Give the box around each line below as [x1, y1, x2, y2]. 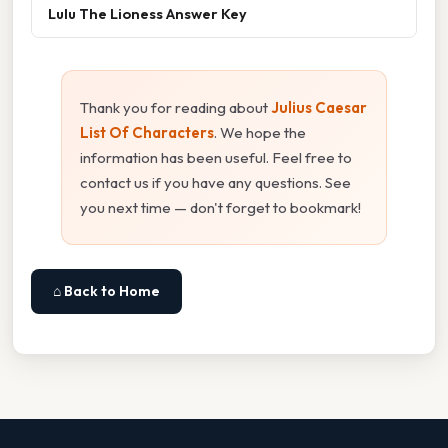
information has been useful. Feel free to [80, 147, 352, 167]
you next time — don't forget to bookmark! [80, 197, 361, 217]
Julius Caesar [271, 97, 367, 117]
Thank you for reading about [80, 97, 271, 117]
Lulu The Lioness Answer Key [48, 3, 247, 23]
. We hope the [214, 122, 306, 142]
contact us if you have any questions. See [80, 172, 351, 192]
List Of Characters [80, 122, 214, 142]
